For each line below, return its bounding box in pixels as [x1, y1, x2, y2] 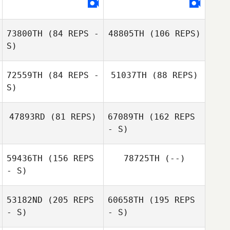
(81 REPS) [45, 112, 97, 122]
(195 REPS [144, 195, 195, 205]
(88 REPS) [146, 70, 198, 80]
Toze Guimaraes [143, 79, 200, 88]
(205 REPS [43, 195, 94, 205]
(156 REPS [43, 154, 94, 163]
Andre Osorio [47, 7, 93, 16]
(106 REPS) [144, 29, 201, 39]
